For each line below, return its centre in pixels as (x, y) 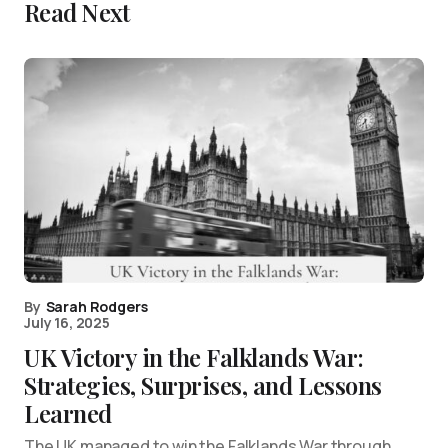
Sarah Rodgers (96, 306)
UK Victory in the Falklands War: (194, 356)
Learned (68, 412)
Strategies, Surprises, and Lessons (203, 384)
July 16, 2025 (67, 322)
